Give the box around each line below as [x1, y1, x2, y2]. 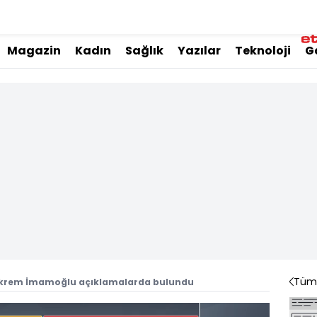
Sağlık [125, 42, 163, 59]
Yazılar [178, 42, 221, 59]
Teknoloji [235, 42, 291, 59]
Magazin [7, 42, 61, 59]
